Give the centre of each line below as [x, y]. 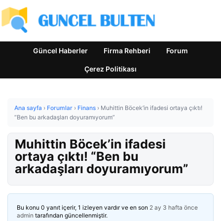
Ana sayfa [28, 108]
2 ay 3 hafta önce [174, 207]
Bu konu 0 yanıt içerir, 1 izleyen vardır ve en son [83, 207]
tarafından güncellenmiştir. [71, 215]
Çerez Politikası [110, 69]
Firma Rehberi [127, 51]
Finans [87, 108]
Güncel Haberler [60, 51]
